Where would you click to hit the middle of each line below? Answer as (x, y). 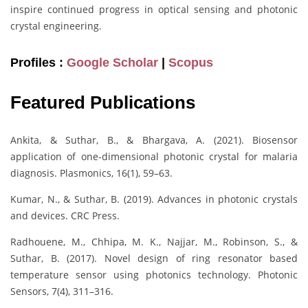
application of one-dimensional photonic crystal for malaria (154, 156)
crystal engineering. (56, 25)
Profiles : (38, 62)
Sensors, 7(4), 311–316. (62, 291)
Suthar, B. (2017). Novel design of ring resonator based (154, 258)
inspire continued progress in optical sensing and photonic (154, 9)
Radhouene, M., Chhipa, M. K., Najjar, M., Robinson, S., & (154, 242)
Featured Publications (103, 102)
